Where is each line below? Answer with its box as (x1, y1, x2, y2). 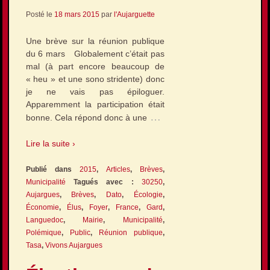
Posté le (25, 10, 54, 19)
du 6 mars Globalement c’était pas (25, 48, 165, 58)
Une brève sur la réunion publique (25, 36, 165, 46)
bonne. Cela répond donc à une (25, 112, 147, 122)
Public (69, 228, 90, 237)
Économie (25, 203, 59, 212)
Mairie (83, 216, 104, 225)
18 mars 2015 (54, 10, 99, 19)
